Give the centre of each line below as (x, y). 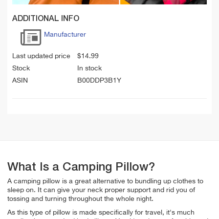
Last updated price (41, 56)
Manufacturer (65, 34)
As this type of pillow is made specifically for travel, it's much (101, 212)
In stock (89, 68)
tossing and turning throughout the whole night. (80, 199)
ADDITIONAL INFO (46, 19)
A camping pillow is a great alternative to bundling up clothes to (105, 181)
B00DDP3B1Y (99, 80)
